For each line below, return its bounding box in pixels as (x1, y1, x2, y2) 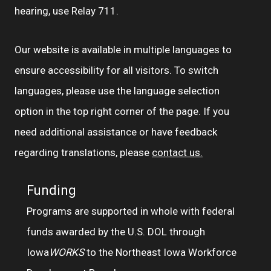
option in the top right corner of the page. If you (15, 105, 229, 117)
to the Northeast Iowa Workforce (84, 246, 237, 259)
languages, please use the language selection (15, 84, 220, 97)
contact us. (152, 146, 203, 158)
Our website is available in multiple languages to (15, 43, 232, 56)
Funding (27, 183, 76, 198)
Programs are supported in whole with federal (27, 205, 235, 218)
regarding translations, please (15, 146, 152, 158)
